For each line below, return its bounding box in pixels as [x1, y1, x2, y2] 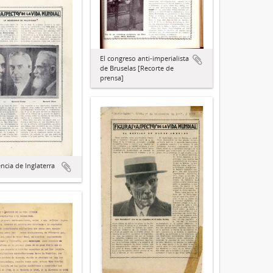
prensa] [100, 73, 124, 83]
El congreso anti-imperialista [100, 54, 189, 63]
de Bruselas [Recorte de [100, 63, 174, 73]
